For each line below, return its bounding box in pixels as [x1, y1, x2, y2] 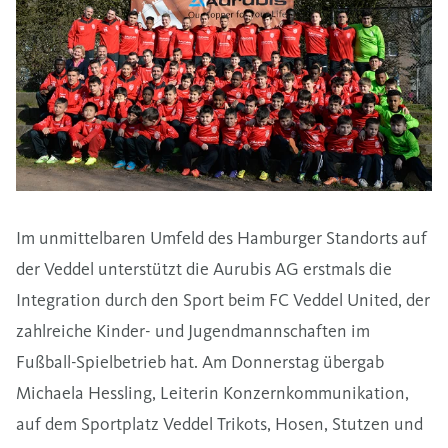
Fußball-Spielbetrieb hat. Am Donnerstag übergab [16, 350, 384, 373]
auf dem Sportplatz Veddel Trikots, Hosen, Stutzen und [16, 412, 423, 435]
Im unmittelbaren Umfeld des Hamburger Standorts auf [16, 226, 427, 249]
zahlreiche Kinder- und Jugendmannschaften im [16, 319, 370, 342]
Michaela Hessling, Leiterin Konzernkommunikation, [16, 381, 409, 404]
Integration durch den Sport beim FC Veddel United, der [16, 288, 430, 311]
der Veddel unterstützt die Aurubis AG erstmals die [16, 257, 392, 280]
